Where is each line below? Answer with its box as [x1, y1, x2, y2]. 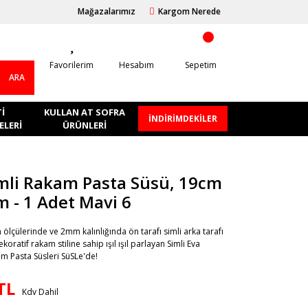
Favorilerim [49, 59, 94, 71]
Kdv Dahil [21, 286, 58, 298]
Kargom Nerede [157, 5, 221, 17]
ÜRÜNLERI [62, 119, 107, 131]
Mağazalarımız [77, 5, 135, 17]
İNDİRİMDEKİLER [148, 113, 217, 124]
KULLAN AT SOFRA [43, 106, 125, 118]
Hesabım [118, 59, 154, 71]
